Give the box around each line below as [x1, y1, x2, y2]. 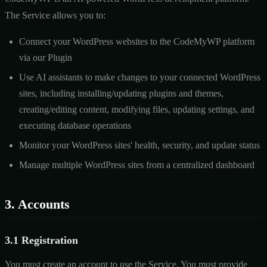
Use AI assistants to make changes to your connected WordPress [19, 72, 260, 82]
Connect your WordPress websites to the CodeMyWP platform [19, 36, 254, 46]
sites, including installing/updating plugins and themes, [19, 88, 223, 98]
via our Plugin [19, 52, 72, 63]
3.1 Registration [5, 234, 78, 246]
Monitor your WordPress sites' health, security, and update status [19, 139, 260, 150]
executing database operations [19, 120, 131, 131]
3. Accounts [5, 196, 70, 212]
